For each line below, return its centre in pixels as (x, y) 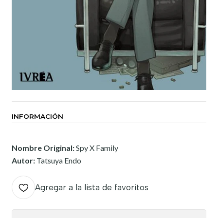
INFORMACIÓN (37, 117)
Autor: (24, 161)
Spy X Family (97, 148)
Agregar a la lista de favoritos (92, 188)
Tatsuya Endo (59, 161)
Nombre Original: (44, 148)
